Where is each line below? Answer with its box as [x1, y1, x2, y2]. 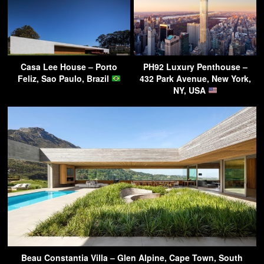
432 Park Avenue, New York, [139, 72, 251, 84]
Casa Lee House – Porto [21, 60, 117, 72]
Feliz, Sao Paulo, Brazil [17, 72, 111, 84]
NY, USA [173, 84, 208, 96]
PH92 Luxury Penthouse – [143, 60, 247, 72]
